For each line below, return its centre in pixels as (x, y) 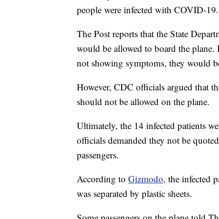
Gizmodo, (147, 179)
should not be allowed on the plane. (143, 102)
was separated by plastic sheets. (134, 194)
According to (102, 179)
